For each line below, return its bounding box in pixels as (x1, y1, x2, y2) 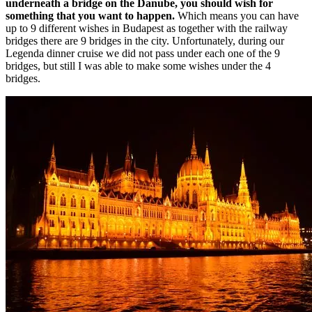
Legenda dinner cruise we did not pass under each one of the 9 (6, 47, 280, 59)
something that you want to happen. (6, 9, 175, 22)
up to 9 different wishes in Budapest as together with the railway (6, 22, 288, 34)
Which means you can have (175, 9, 299, 22)
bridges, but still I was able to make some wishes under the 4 (6, 59, 271, 72)
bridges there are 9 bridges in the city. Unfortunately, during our (6, 34, 284, 47)
